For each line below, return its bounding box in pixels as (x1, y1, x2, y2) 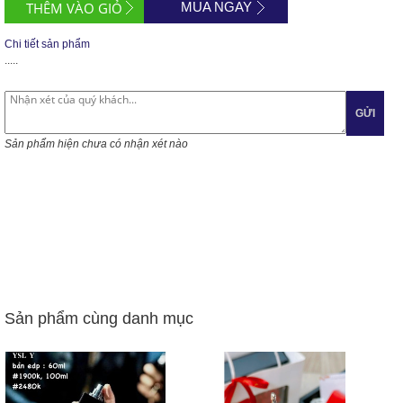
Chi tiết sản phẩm (4, 38, 90, 50)
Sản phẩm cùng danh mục (4, 309, 193, 327)
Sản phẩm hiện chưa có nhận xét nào (4, 138, 188, 150)
